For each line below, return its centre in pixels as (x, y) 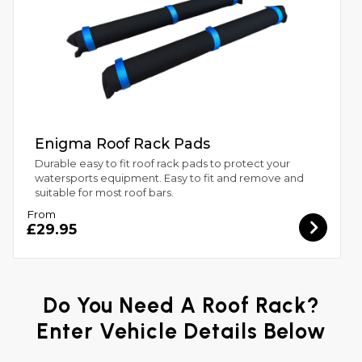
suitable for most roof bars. (106, 193)
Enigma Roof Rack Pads (122, 143)
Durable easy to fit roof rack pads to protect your (162, 164)
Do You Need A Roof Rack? (181, 306)
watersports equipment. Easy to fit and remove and (169, 178)
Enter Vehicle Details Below (181, 332)
